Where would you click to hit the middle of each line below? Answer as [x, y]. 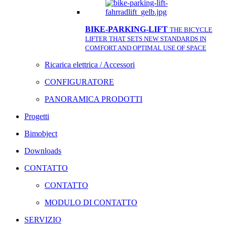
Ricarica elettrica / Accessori [90, 65]
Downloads [43, 151]
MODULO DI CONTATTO [91, 202]
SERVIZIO [43, 220]
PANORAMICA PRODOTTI [93, 99]
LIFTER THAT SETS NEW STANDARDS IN [146, 39]
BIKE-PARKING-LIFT [126, 29]
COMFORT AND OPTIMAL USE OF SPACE [146, 48]
